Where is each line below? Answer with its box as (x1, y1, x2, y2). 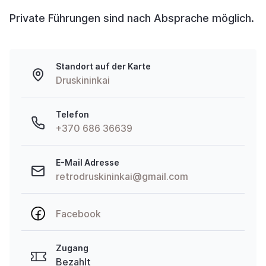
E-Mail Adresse (56, 157, 119, 167)
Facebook (56, 208, 101, 220)
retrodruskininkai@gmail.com (56, 170, 188, 182)
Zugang (56, 243, 88, 253)
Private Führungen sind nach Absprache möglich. (9, 12, 254, 24)
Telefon (56, 109, 89, 119)
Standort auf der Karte (56, 61, 151, 71)
